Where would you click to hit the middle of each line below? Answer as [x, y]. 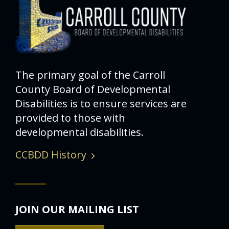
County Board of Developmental [93, 89]
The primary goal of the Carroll [90, 75]
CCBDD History [51, 155]
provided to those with [70, 118]
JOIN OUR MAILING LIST [77, 210]
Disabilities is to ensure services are [101, 104]
